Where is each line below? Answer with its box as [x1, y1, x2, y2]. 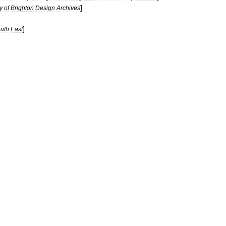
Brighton [11, 5, 34, 11]
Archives [56, 5, 80, 11]
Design [35, 5, 55, 11]
